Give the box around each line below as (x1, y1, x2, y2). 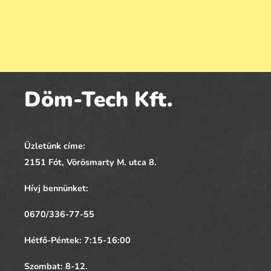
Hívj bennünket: (24, 182, 88, 195)
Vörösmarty (67, 156, 114, 169)
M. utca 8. (114, 156, 157, 169)
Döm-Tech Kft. (24, 85, 173, 114)
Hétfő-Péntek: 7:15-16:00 (24, 234, 131, 247)
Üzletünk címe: (24, 140, 85, 152)
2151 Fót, (24, 156, 67, 169)
